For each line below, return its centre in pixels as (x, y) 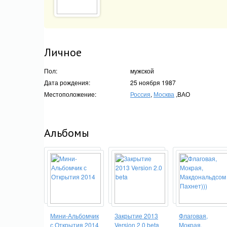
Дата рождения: (67, 82)
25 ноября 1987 (153, 82)
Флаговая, (193, 216)
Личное (63, 52)
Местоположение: (70, 94)
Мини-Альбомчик (74, 216)
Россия (140, 94)
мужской (142, 71)
